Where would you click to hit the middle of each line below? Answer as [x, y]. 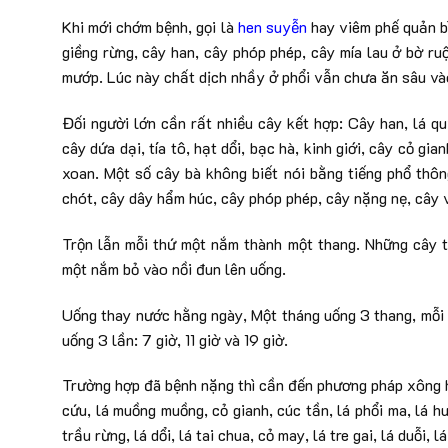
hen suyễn [272, 27]
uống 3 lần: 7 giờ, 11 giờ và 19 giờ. [175, 339]
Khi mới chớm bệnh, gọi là [150, 27]
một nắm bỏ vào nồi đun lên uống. [174, 268]
